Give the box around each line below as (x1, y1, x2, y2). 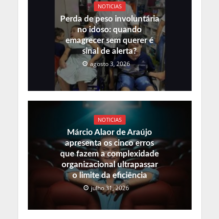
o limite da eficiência (72, 171, 147, 180)
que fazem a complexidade (60, 150, 159, 158)
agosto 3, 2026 (89, 60, 130, 68)
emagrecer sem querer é (66, 36, 153, 45)
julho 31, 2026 (90, 184, 129, 192)
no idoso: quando (77, 25, 142, 34)
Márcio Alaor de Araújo (67, 128, 152, 137)
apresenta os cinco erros (65, 139, 154, 148)
